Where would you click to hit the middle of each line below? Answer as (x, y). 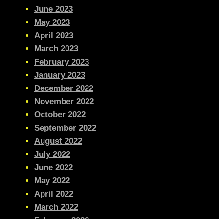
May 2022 (52, 181)
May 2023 (52, 22)
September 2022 (65, 128)
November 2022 (64, 102)
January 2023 (59, 75)
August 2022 (58, 141)
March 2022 (56, 207)
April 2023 (54, 36)
